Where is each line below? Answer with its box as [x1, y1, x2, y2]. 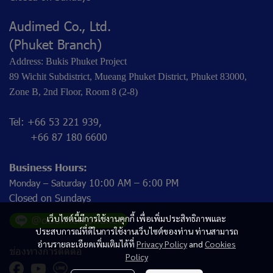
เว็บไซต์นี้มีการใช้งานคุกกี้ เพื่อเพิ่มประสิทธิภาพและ [47, 213, 226, 224]
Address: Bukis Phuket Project [9, 55, 127, 66]
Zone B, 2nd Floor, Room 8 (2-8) [9, 86, 138, 97]
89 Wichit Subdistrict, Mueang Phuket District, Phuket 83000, [9, 71, 247, 82]
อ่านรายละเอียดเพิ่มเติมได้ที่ [37, 238, 136, 249]
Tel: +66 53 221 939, [9, 115, 102, 128]
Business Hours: [9, 160, 87, 173]
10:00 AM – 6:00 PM [86, 175, 179, 189]
